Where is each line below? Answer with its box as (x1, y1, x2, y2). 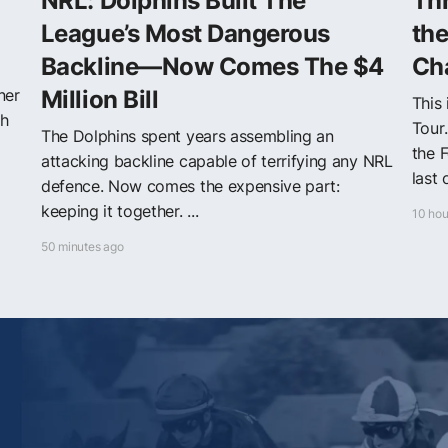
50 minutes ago (40, 238, 124, 254)
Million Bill (40, 84, 159, 114)
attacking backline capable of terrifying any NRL (40, 150, 393, 171)
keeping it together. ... (40, 200, 199, 221)
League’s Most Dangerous (40, 18, 330, 48)
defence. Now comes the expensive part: (40, 175, 340, 196)
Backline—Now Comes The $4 (40, 51, 384, 81)
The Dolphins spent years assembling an (40, 125, 334, 146)
